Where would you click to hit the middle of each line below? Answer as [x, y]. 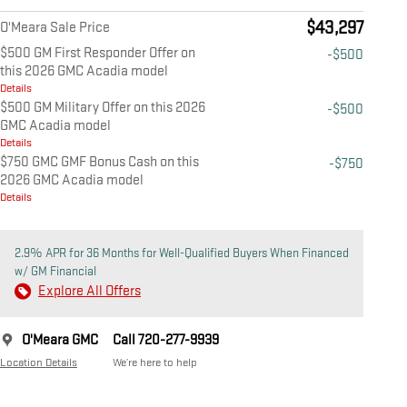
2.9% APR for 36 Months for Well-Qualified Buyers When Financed [182, 253]
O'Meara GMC [60, 341]
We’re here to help [155, 363]
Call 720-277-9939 [166, 341]
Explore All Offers [89, 292]
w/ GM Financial [55, 272]
